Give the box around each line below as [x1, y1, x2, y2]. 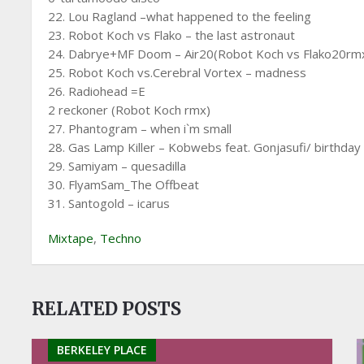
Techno [100, 230, 142, 246]
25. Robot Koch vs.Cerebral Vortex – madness [48, 64, 307, 80]
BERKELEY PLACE [57, 342, 148, 357]
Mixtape [48, 230, 94, 246]
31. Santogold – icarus [48, 195, 171, 211]
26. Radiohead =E [48, 83, 146, 99]
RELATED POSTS [32, 297, 182, 320]
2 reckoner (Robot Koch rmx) [48, 102, 211, 118]
